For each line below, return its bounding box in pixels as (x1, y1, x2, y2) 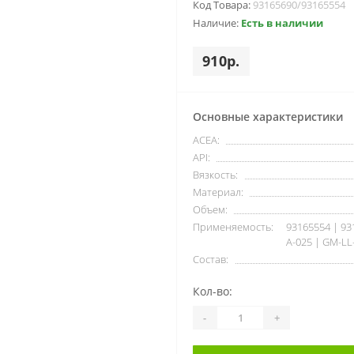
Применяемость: (193, 220, 273, 234)
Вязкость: (193, 168, 238, 182)
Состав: (193, 252, 228, 266)
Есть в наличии (241, 16, 323, 30)
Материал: (193, 185, 243, 199)
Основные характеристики (193, 109, 343, 124)
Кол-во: (193, 284, 232, 299)
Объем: (193, 202, 228, 217)
